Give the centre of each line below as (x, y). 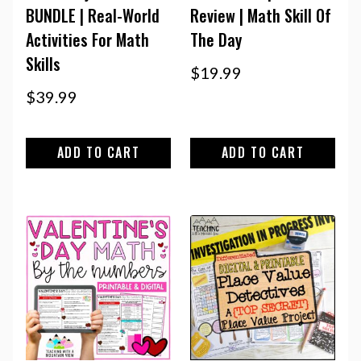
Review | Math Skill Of (261, 16)
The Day (216, 40)
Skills (43, 64)
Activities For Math (87, 40)
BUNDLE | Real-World (93, 16)
